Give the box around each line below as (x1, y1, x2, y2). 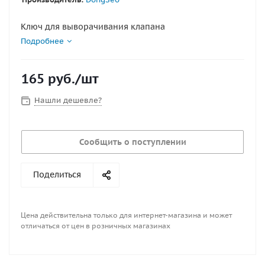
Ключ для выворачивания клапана (21, 21, 165, 32)
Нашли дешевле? (34, 95, 102, 105)
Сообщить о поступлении (79, 137, 186, 147)
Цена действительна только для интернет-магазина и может (21, 211, 232, 219)
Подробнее (21, 36, 64, 46)
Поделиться (33, 169, 81, 180)
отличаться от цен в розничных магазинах (21, 221, 170, 230)
